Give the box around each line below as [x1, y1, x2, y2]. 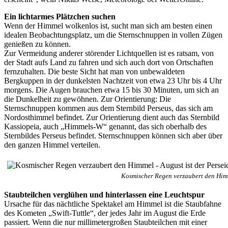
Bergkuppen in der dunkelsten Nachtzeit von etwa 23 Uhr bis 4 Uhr [4, 76, 222, 85]
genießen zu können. [4, 39, 71, 48]
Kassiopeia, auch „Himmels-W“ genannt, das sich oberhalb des [4, 122, 207, 131]
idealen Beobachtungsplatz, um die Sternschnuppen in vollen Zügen [4, 30, 222, 39]
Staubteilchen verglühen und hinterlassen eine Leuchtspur [4, 190, 205, 199]
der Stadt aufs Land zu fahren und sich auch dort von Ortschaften [4, 58, 213, 67]
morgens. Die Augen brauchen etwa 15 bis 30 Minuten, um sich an [4, 85, 219, 94]
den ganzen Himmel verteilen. [4, 140, 100, 149]
